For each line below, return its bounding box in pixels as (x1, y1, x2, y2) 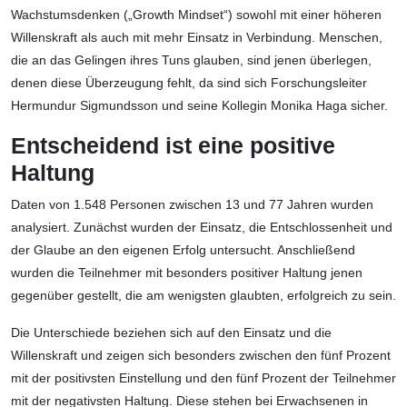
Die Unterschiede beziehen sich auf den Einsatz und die (11, 325, 332, 341)
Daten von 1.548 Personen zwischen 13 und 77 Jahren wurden (11, 197, 373, 213)
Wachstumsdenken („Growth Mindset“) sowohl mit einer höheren (11, 7, 382, 23)
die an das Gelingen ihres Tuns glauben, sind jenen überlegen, (11, 53, 372, 68)
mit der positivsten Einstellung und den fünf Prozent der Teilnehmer (11, 371, 396, 386)
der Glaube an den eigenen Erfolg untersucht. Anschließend (11, 243, 355, 258)
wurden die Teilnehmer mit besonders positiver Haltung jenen (11, 265, 362, 281)
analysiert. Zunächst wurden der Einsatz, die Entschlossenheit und (11, 220, 392, 235)
